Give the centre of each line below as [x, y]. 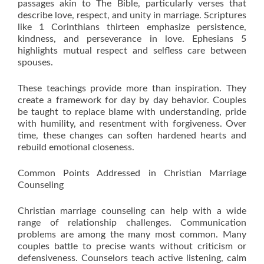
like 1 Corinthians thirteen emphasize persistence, [132, 27]
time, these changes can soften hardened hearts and [132, 136]
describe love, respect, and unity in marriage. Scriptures [132, 15]
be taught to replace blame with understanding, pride [132, 112]
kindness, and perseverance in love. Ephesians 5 [132, 39]
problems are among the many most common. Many [132, 235]
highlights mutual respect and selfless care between [132, 51]
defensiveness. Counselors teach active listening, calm [132, 258]
